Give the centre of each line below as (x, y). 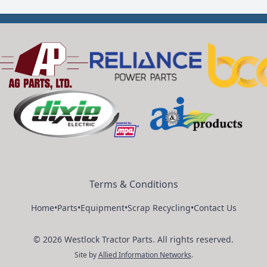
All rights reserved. (194, 239)
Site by (85, 255)
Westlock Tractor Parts (108, 239)
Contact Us (215, 208)
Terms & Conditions (133, 184)
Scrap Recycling (159, 208)
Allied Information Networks (145, 255)
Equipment (102, 208)
